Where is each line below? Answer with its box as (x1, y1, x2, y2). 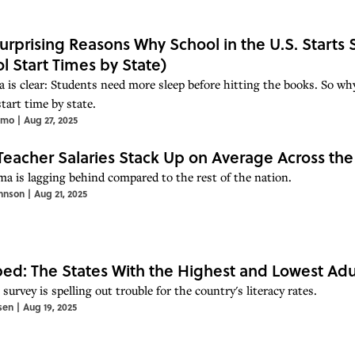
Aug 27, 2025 (24, 112, 78, 127)
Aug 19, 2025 (23, 299, 77, 314)
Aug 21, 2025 (34, 185, 87, 200)
